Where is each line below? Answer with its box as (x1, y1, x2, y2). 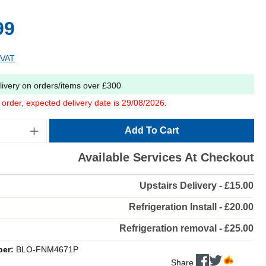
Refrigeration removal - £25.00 (119, 223, 254, 233)
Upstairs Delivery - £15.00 (140, 180, 254, 191)
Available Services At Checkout (78, 150, 254, 164)
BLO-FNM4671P (16, 244, 78, 254)
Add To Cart (124, 125, 179, 135)
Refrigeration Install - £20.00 (129, 201, 254, 212)
